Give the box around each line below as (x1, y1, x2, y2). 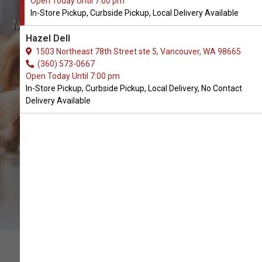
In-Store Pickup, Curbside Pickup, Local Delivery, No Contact (26, 84, 242, 93)
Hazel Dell (26, 33, 70, 44)
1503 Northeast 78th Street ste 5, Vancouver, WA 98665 (32, 47, 241, 56)
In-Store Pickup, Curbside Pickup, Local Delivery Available (30, 8, 239, 18)
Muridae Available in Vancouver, (11, 16, 251, 33)
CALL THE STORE (96, 75, 166, 84)
